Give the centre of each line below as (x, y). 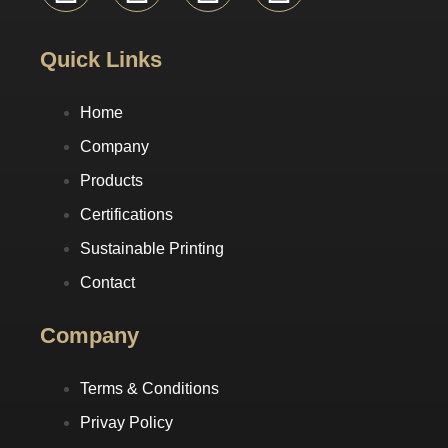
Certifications (126, 215)
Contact (107, 283)
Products (111, 181)
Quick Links (101, 60)
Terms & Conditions (149, 389)
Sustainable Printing (152, 249)
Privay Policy (126, 423)
